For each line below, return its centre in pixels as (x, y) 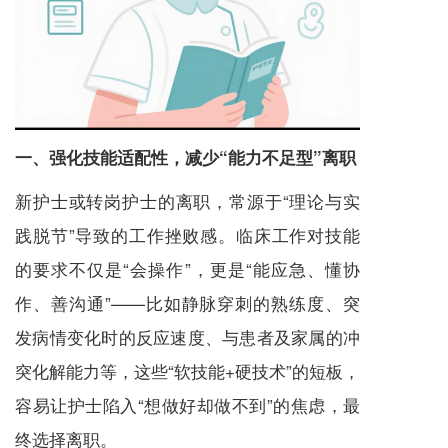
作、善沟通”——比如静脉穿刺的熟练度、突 (187, 303)
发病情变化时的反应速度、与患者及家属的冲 (187, 337)
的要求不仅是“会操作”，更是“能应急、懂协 (187, 269)
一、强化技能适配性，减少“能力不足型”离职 (185, 157)
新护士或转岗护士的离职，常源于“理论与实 (187, 201)
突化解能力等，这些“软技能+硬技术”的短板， (187, 371)
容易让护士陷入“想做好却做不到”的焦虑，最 (187, 405)
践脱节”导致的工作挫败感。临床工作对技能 (187, 235)
